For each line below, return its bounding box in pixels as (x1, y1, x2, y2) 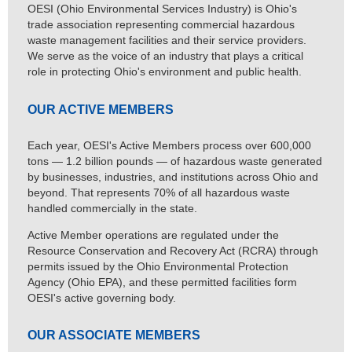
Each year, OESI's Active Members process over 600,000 (27, 138, 311, 152)
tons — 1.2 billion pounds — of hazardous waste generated (27, 154, 322, 167)
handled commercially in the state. (27, 201, 197, 214)
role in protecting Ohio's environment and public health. (27, 65, 302, 79)
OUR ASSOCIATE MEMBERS (27, 328, 200, 343)
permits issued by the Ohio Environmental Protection (27, 259, 288, 273)
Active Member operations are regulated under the (27, 228, 279, 241)
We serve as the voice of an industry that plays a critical (27, 49, 303, 63)
